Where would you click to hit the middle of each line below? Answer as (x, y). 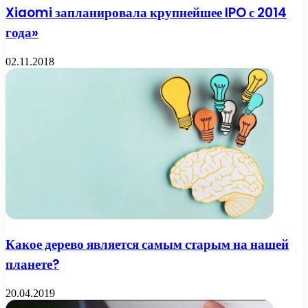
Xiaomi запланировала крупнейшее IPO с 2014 (146, 13)
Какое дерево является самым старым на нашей (147, 245)
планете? (32, 265)
